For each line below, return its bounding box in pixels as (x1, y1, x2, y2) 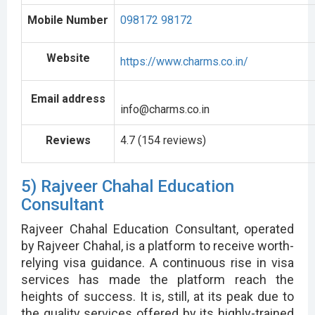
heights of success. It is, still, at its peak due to (21, 288, 294, 304)
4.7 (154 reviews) (120, 133, 206, 147)
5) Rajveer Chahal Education (21, 176, 234, 196)
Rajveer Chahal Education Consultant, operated (21, 221, 294, 236)
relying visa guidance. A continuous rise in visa (21, 255, 294, 270)
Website (46, 51, 90, 65)
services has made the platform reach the (21, 271, 294, 287)
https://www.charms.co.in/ (120, 54, 248, 68)
